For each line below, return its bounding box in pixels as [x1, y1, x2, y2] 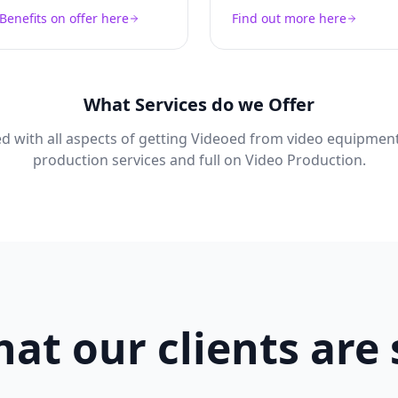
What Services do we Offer [84, 92, 314, 117]
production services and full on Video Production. [32, 150, 366, 171]
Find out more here [232, 10, 346, 28]
